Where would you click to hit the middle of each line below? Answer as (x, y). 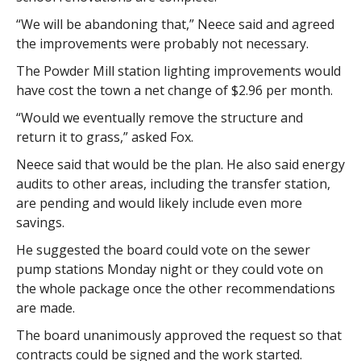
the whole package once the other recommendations (175, 288)
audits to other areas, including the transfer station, (173, 184)
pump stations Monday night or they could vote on (169, 269)
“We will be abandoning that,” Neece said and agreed (175, 24)
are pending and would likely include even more (159, 203)
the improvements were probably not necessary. (162, 44)
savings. (40, 222)
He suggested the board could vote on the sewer (163, 250)
